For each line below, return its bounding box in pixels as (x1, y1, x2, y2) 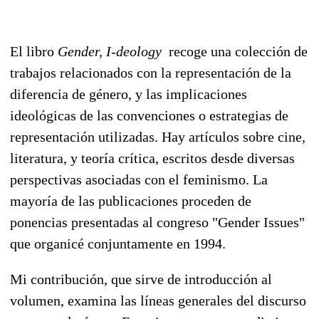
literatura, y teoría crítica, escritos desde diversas (10, 150, 295, 166)
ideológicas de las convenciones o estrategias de (10, 107, 288, 123)
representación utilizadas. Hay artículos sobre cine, (10, 128, 305, 145)
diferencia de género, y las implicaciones (10, 85, 247, 102)
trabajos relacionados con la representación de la (10, 64, 291, 80)
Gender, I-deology (58, 43, 162, 59)
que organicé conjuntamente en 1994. (10, 235, 226, 251)
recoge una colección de (162, 43, 308, 59)
